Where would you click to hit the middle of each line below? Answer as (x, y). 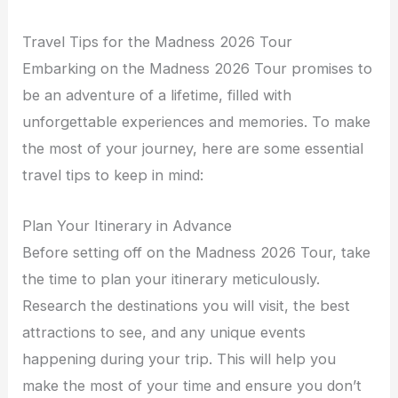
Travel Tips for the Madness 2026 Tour (158, 42)
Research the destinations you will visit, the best (187, 305)
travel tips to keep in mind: (113, 175)
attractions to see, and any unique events (164, 332)
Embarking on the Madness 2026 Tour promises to (198, 69)
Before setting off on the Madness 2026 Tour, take (197, 252)
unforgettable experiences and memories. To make (197, 122)
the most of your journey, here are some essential (193, 149)
